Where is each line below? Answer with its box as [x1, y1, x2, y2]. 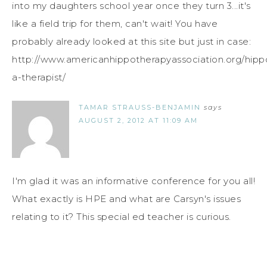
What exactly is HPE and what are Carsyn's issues [12, 193, 241, 205]
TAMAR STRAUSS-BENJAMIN [79, 103, 201, 112]
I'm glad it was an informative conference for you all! [12, 175, 255, 187]
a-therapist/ [12, 72, 66, 83]
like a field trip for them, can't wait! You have [12, 18, 218, 30]
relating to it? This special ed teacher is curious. [12, 211, 231, 223]
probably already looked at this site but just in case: [12, 36, 251, 48]
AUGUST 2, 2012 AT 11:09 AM [79, 116, 198, 125]
